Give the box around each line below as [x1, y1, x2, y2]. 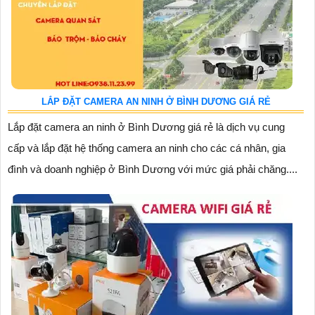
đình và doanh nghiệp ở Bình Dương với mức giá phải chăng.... [8, 162, 297, 175]
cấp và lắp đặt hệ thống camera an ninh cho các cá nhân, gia [8, 141, 285, 154]
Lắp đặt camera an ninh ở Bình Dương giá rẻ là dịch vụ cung [8, 120, 285, 133]
